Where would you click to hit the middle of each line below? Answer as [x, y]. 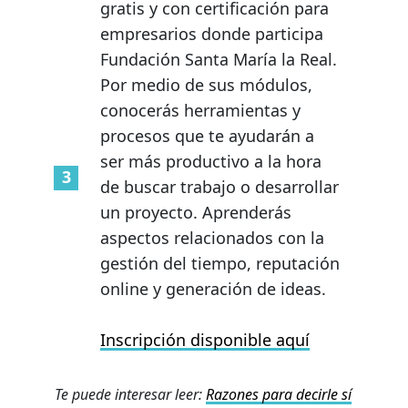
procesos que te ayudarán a [207, 135]
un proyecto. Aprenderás [196, 212]
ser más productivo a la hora [211, 161]
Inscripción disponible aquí [205, 339]
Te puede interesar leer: [130, 394]
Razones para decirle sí [279, 394]
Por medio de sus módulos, [206, 84]
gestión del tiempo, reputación [220, 263]
